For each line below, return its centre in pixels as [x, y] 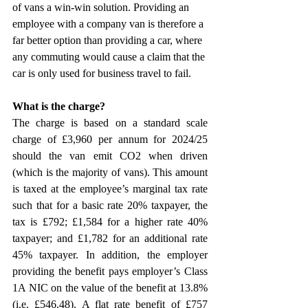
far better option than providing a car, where [109, 40]
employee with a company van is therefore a [109, 24]
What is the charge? [59, 106]
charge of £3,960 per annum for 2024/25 [110, 139]
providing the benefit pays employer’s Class [110, 271]
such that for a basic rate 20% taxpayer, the [110, 205]
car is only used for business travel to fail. [102, 73]
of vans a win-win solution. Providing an [102, 7]
